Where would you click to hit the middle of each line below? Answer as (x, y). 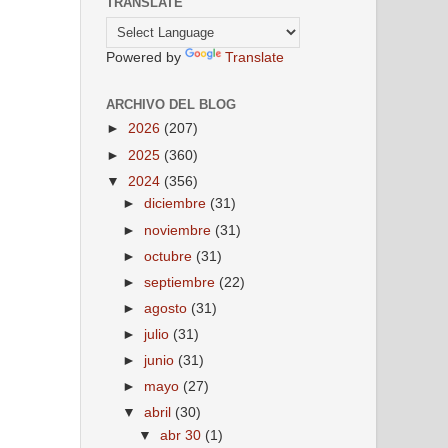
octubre (170, 256)
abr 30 (183, 436)
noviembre (180, 230)
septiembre (182, 282)
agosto (168, 308)
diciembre (177, 204)
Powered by (145, 57)
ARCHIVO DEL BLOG (171, 104)
